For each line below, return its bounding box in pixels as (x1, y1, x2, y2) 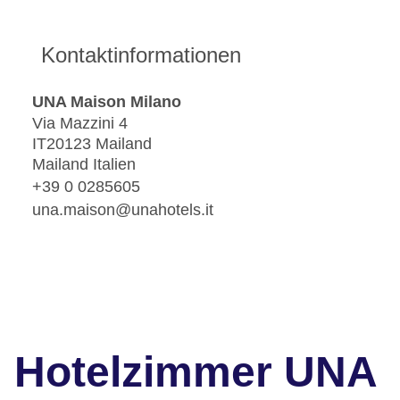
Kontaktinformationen (41, 43, 241, 68)
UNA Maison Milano (32, 92, 181, 111)
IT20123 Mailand (32, 135, 152, 154)
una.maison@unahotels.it (32, 200, 213, 219)
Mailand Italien (32, 155, 136, 174)
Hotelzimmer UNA (14, 348, 376, 396)
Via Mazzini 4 (32, 114, 128, 133)
